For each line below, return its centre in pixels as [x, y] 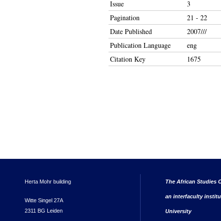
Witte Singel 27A [44, 200]
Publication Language [140, 45]
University [178, 211]
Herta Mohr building [48, 181]
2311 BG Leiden [44, 210]
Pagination [125, 18]
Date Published [131, 31]
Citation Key [128, 59]
